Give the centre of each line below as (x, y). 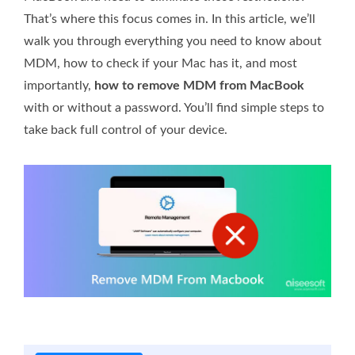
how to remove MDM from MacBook (199, 85)
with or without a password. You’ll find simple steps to (174, 107)
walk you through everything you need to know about (173, 41)
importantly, (59, 85)
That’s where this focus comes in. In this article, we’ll (170, 19)
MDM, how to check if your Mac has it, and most (160, 63)
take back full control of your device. (126, 130)
